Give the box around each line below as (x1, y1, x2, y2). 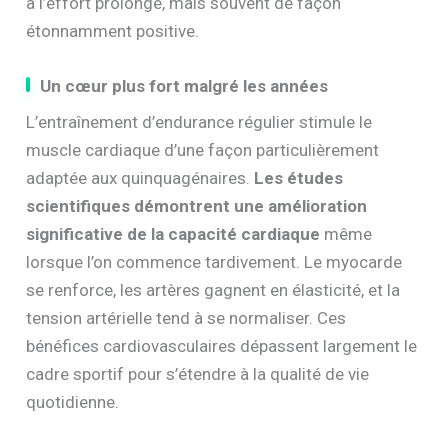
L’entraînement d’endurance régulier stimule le (26, 112, 373, 133)
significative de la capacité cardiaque (26, 224, 321, 245)
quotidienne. (26, 392, 120, 413)
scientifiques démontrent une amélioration (26, 196, 368, 217)
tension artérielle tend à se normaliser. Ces (26, 308, 347, 329)
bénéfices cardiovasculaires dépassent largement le (26, 336, 418, 357)
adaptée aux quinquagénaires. (26, 168, 255, 189)
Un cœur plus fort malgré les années (40, 76, 329, 97)
